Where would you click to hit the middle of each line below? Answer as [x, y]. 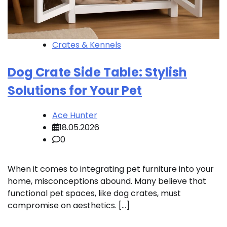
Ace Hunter [75, 116]
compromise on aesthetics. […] [69, 206]
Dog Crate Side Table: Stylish [97, 72]
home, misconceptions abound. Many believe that [107, 181]
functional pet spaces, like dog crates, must [94, 194]
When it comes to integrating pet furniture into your [111, 169]
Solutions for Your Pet [75, 90]
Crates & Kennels [87, 45]
